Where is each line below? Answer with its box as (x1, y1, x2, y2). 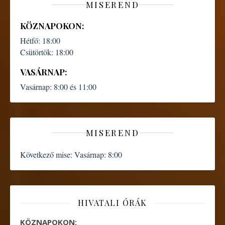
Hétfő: (20, 35, 40, 46)
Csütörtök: (20, 47, 53, 57)
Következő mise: (20, 149, 72, 160)
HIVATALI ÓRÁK (78, 197, 147, 208)
